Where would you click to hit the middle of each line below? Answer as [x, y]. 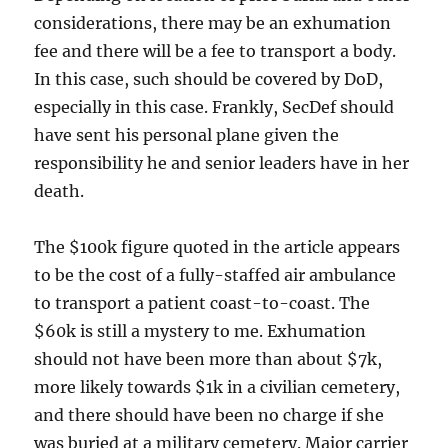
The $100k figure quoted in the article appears [217, 246]
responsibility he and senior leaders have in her [222, 162]
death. [59, 190]
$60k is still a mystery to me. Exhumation [200, 330]
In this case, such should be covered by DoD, [209, 78]
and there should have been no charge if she [209, 414]
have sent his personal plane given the [187, 134]
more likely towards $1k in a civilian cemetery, [217, 386]
